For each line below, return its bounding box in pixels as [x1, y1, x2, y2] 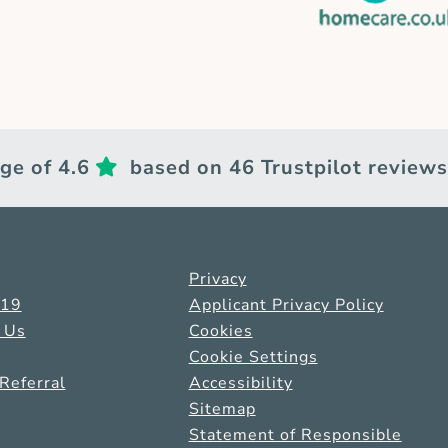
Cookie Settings [188, 345, 318, 368]
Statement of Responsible [188, 423, 402, 446]
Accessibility [188, 371, 293, 394]
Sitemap [188, 397, 256, 420]
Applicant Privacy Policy [188, 293, 384, 316]
